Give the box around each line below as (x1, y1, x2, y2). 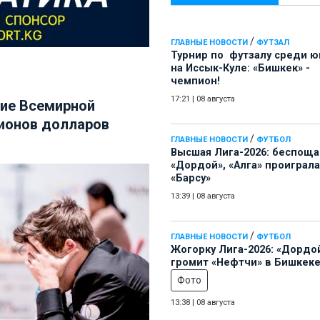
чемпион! (171, 75, 220, 88)
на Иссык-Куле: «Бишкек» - (171, 62, 310, 75)
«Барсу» (171, 172, 211, 185)
